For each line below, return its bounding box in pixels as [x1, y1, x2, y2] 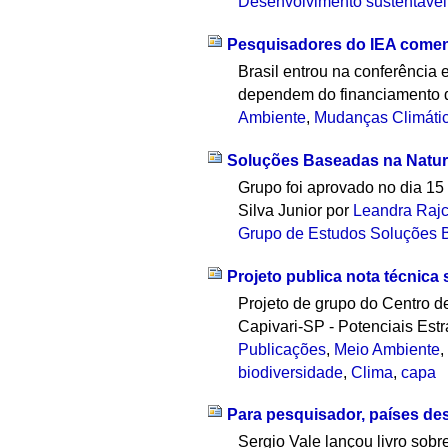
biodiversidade [238, 363, 344, 381]
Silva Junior [238, 201, 327, 219]
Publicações [238, 340, 327, 358]
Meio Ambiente [334, 340, 441, 358]
